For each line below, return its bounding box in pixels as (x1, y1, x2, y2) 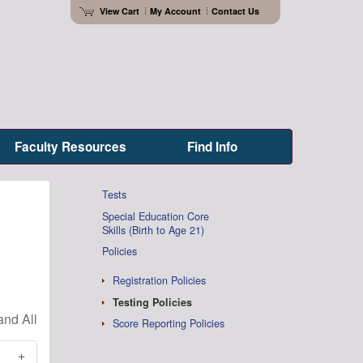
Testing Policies (112, 294, 192, 310)
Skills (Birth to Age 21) (102, 222, 204, 237)
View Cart (99, 4, 139, 17)
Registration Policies (112, 273, 206, 288)
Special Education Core (102, 208, 209, 224)
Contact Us (211, 4, 259, 17)
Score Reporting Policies (112, 316, 224, 331)
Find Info (186, 138, 237, 156)
